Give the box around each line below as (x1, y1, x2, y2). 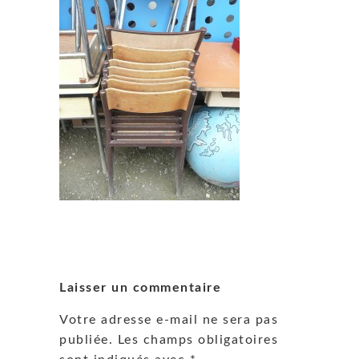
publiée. (59, 333, 113, 346)
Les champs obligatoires (117, 333, 278, 346)
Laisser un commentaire (59, 281, 221, 295)
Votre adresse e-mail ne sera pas (59, 313, 278, 326)
